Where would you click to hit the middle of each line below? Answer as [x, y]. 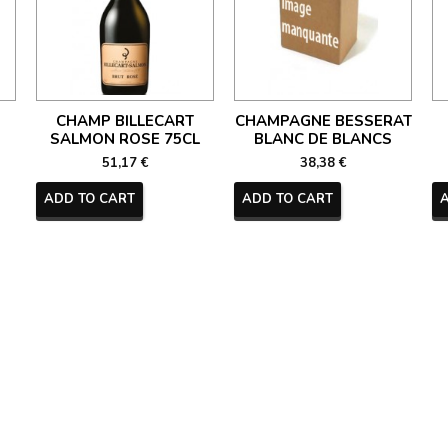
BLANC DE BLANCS [323, 139]
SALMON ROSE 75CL [125, 139]
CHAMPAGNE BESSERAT [323, 121]
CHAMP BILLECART [125, 121]
